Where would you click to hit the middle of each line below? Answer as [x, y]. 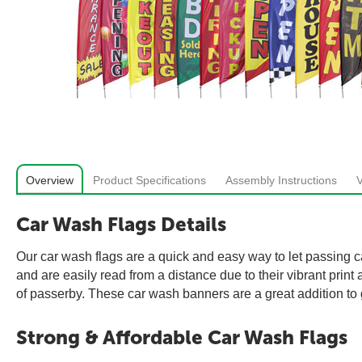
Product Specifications [149, 180]
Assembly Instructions [281, 180]
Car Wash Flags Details [121, 224]
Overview [50, 180]
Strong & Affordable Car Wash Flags [182, 337]
